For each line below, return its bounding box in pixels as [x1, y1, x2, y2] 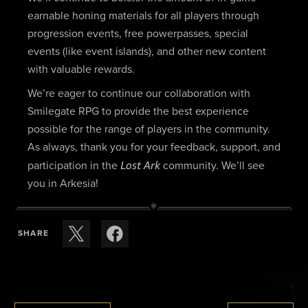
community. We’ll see [162, 160, 265, 172]
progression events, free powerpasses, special [27, 27, 248, 39]
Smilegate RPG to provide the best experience [27, 106, 249, 118]
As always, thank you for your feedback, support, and [27, 142, 280, 153]
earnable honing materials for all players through [27, 10, 259, 21]
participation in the [27, 160, 120, 172]
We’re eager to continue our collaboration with [27, 88, 250, 100]
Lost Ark [120, 158, 163, 173]
